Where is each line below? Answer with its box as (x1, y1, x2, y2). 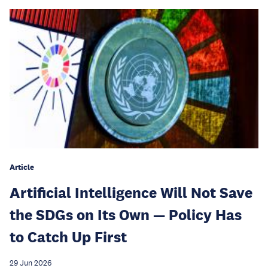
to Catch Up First (10, 227, 127, 246)
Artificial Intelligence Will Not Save (10, 183, 252, 202)
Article (10, 162, 34, 173)
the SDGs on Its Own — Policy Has (10, 205, 242, 224)
